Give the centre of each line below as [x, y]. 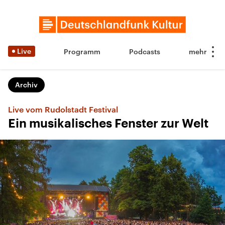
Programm [82, 51]
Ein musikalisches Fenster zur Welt [108, 124]
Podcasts [145, 51]
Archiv [26, 85]
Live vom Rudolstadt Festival [63, 109]
